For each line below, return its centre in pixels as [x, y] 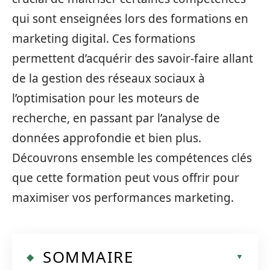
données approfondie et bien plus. [107, 138]
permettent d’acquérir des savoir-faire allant [133, 58]
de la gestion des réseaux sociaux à [108, 78]
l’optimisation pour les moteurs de [106, 98]
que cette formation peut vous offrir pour [126, 178]
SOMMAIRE [88, 256]
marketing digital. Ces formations [104, 39]
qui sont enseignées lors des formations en [130, 19]
